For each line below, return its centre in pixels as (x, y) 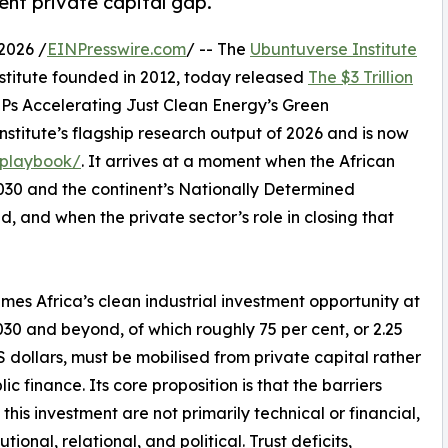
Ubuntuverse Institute (333, 49)
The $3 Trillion (360, 77)
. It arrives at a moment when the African (238, 161)
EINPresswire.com (116, 49)
